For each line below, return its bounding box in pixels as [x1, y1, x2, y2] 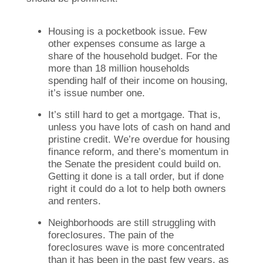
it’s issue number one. [48, 87, 146, 99]
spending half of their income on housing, [48, 75, 228, 86]
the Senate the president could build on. [48, 158, 222, 170]
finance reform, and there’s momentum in [48, 146, 229, 157]
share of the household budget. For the [48, 50, 218, 62]
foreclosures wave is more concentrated [48, 241, 225, 253]
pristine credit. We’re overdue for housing [48, 133, 230, 145]
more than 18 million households [48, 62, 190, 74]
